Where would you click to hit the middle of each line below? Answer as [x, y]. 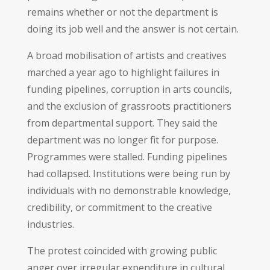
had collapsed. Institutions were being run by [128, 173]
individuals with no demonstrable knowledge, [129, 190]
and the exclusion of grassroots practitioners [129, 106]
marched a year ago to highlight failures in [123, 72]
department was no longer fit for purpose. [122, 140]
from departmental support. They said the [122, 123]
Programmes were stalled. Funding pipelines [127, 156]
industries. [50, 224]
